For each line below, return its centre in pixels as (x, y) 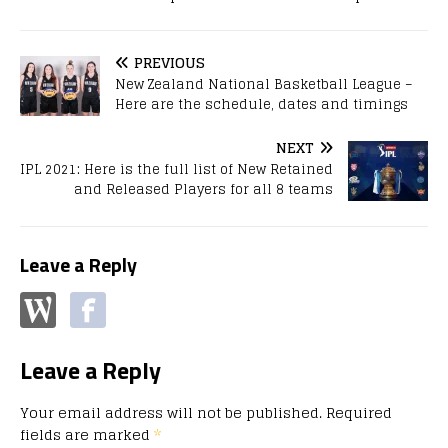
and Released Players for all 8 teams (203, 189)
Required (359, 412)
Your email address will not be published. (171, 412)
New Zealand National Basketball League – (264, 84)
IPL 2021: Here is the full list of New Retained (176, 169)
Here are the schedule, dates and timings (261, 104)
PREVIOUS (169, 62)
